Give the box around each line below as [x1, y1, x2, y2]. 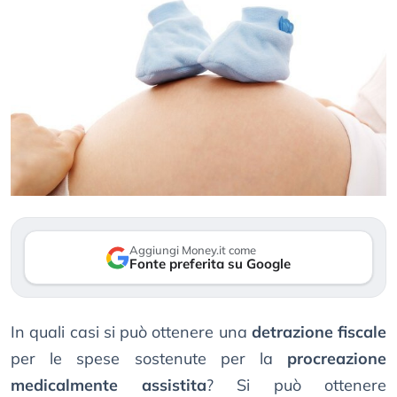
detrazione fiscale [251, 322, 386, 343]
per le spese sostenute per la [11, 348, 287, 370]
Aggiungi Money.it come [129, 243, 256, 258]
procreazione [287, 348, 386, 370]
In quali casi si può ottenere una [11, 322, 252, 343]
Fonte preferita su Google [129, 255, 291, 273]
